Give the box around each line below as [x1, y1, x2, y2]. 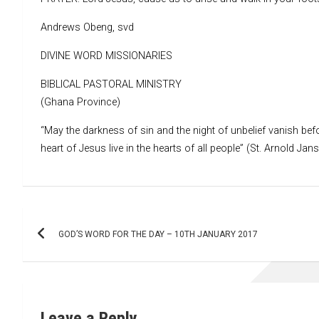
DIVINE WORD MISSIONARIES [41, 49, 172, 62]
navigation [22, 236, 118, 263]
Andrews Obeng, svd [41, 21, 134, 33]
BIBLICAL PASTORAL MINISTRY [41, 78, 182, 90]
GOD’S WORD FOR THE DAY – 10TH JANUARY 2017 [58, 229, 258, 239]
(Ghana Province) [41, 95, 120, 108]
